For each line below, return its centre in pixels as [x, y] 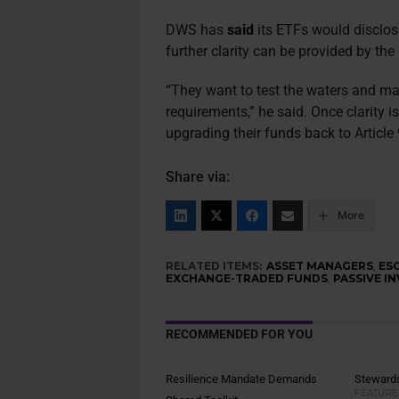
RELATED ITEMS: [214, 266]
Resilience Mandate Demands [242, 379]
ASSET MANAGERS [320, 266]
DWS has [197, 30]
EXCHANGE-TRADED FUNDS [247, 278]
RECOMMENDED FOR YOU [240, 334]
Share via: [198, 177]
